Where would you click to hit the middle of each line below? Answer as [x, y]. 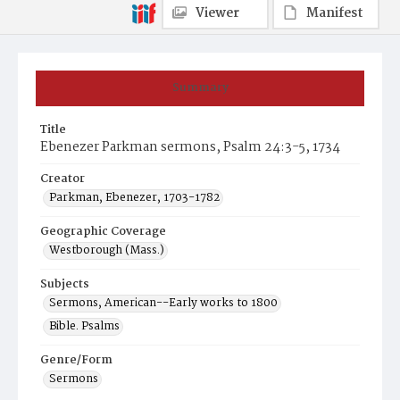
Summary [200, 88]
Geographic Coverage [103, 232]
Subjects [65, 284]
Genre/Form [76, 360]
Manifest [335, 13]
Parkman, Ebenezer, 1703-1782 [134, 198]
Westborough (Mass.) [107, 250]
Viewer [217, 13]
